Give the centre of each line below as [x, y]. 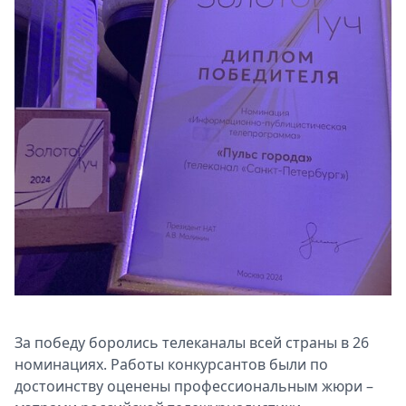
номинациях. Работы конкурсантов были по [171, 364]
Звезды [112, 42]
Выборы [116, 63]
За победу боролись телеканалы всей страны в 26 [192, 343]
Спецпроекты [135, 20]
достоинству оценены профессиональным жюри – [194, 386]
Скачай [112, 107]
